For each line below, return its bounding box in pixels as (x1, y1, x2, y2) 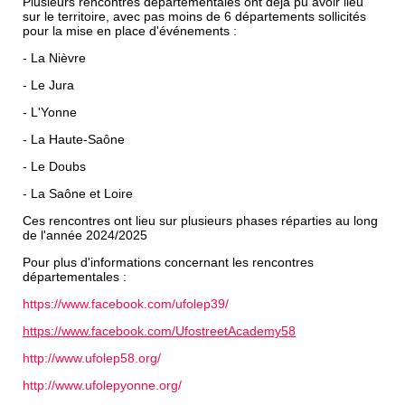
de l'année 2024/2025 (23, 228, 147, 243)
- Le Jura (23, 78, 74, 93)
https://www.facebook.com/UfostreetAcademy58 (23, 324, 296, 339)
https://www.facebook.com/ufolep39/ (23, 297, 229, 312)
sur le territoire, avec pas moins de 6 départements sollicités (23, 9, 366, 24)
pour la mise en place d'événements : (23, 24, 237, 39)
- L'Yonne (23, 105, 80, 120)
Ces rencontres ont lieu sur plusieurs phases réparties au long (23, 213, 378, 229)
